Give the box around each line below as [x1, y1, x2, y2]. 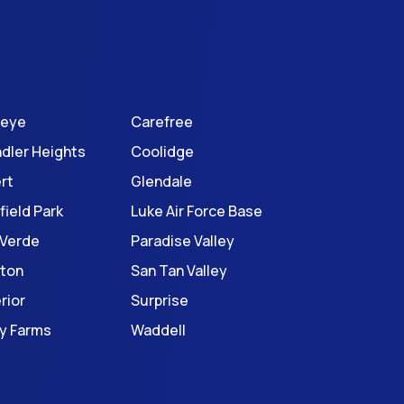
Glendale [130, 171, 192, 191]
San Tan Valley [130, 261, 227, 280]
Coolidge [130, 142, 194, 161]
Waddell [130, 320, 186, 340]
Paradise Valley [130, 231, 234, 251]
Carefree [130, 112, 193, 132]
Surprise [130, 290, 188, 310]
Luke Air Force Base [130, 201, 262, 221]
